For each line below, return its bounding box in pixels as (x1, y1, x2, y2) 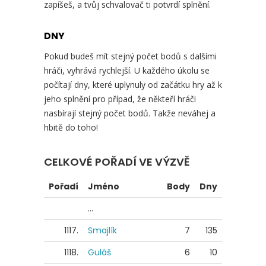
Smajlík (88, 224, 117, 236)
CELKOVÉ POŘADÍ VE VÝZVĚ (44, 154, 190, 169)
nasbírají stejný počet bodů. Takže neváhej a (44, 107, 216, 119)
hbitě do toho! (44, 121, 98, 133)
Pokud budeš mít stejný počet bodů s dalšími (44, 50, 217, 62)
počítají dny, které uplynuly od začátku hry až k (44, 78, 222, 90)
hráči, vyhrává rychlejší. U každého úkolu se (44, 64, 210, 76)
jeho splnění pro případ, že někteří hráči (44, 93, 196, 104)
